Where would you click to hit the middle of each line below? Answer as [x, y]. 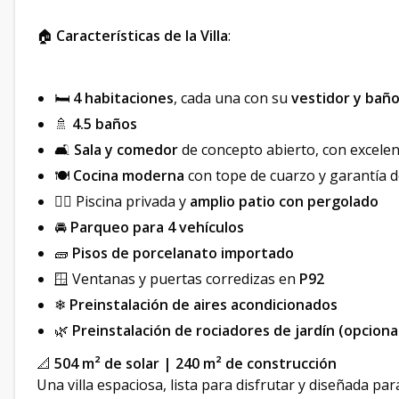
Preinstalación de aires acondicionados [204, 305]
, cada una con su [232, 98]
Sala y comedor [126, 150]
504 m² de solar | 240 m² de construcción [195, 364]
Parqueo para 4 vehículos [157, 228]
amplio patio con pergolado [284, 202]
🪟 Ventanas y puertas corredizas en [177, 279]
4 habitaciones [123, 98]
